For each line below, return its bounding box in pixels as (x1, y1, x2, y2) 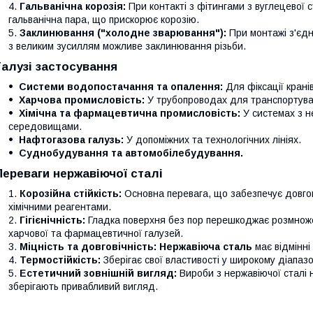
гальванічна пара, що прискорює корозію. (8, 14, 199, 25)
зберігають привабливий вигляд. (8, 281, 158, 292)
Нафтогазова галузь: (19, 134, 124, 145)
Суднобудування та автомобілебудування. (19, 147, 243, 159)
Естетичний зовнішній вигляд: (20, 268, 177, 279)
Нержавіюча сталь (159, 241, 252, 252)
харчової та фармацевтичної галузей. (8, 228, 183, 239)
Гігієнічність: (20, 214, 85, 226)
